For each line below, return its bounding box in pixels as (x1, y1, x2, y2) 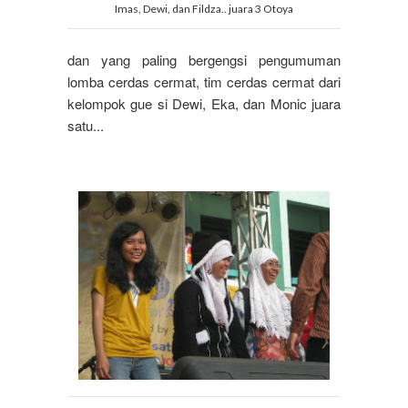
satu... (67, 116, 107, 136)
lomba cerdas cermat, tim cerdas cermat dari (67, 72, 341, 92)
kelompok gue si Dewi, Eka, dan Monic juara (67, 94, 341, 114)
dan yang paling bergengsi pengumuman (67, 50, 341, 70)
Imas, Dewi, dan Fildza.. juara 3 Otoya (115, 2, 293, 16)
